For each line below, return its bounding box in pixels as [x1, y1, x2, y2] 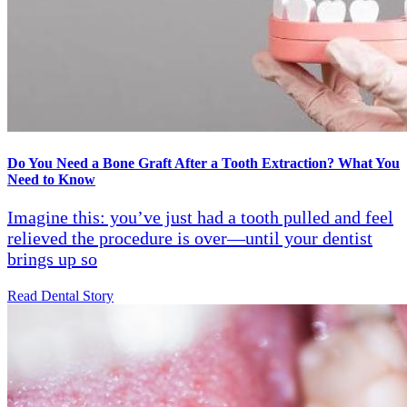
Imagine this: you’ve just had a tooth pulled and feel [7, 206, 393, 227]
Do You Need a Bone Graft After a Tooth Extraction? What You [7, 154, 400, 171]
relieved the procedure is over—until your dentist [7, 227, 372, 248]
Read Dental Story [7, 287, 114, 303]
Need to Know [7, 171, 95, 187]
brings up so [7, 248, 97, 269]
